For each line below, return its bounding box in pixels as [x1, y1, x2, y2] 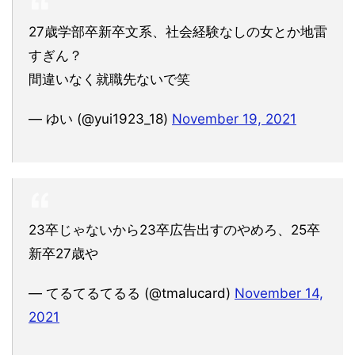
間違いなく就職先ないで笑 [29, 71, 190, 87]
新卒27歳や [29, 245, 98, 261]
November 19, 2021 [172, 110, 296, 127]
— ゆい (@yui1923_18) [29, 110, 172, 127]
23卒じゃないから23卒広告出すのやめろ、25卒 [29, 221, 320, 238]
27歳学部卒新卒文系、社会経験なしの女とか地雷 [29, 23, 327, 40]
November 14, [235, 284, 323, 301]
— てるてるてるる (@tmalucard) [29, 284, 235, 301]
